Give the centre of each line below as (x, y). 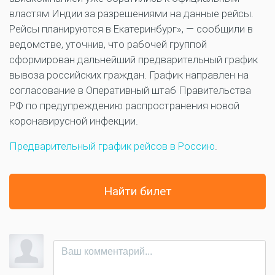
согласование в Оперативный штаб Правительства (130, 91)
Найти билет (137, 192)
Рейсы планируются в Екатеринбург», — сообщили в (131, 29)
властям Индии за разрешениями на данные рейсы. (131, 14)
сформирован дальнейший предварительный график (134, 60)
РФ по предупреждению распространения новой (124, 106)
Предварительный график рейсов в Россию (112, 146)
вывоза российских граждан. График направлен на (129, 75)
